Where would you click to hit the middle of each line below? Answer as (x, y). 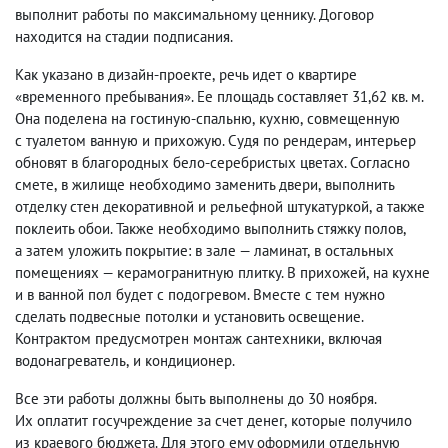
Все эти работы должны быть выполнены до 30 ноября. (195, 399)
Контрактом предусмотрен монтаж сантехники (168, 339)
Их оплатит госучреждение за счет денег (149, 421)
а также (400, 207)
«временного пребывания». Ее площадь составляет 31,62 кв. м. (219, 97)
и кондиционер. (184, 361)
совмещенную (353, 119)
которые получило (351, 421)
